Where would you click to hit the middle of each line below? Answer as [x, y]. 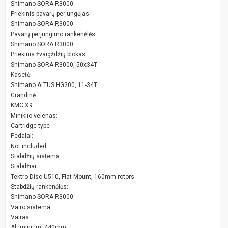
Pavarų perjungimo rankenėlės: [54, 34]
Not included [28, 146]
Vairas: [21, 217]
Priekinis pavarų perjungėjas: [51, 13]
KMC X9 [22, 105]
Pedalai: [22, 136]
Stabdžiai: [24, 166]
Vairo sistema [31, 207]
